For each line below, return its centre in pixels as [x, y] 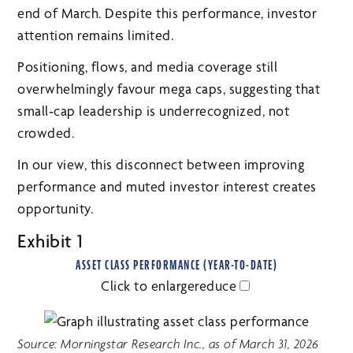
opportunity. [56, 209]
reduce [216, 286]
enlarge [173, 286]
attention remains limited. [96, 35]
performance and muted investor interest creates [167, 187]
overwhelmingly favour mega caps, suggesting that [169, 89]
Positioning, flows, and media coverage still [148, 67]
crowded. [46, 133]
